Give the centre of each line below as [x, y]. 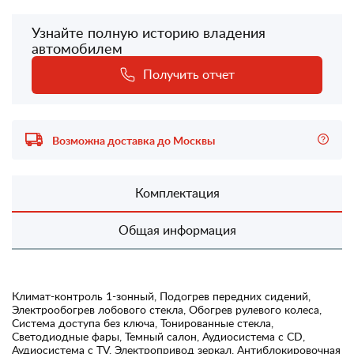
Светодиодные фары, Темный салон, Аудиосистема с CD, [158, 336]
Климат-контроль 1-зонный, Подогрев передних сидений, [161, 296]
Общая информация [177, 230]
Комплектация [177, 192]
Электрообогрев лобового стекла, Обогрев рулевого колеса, [167, 309]
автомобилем [77, 48]
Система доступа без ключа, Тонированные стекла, [143, 322]
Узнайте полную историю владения [149, 32]
